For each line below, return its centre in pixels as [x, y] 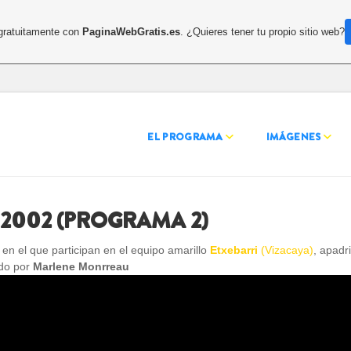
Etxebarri [235, 250]
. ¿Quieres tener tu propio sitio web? [263, 31]
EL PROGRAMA [185, 137]
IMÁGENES [293, 137]
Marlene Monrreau [81, 266]
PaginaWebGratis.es [132, 31]
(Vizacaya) [287, 250]
